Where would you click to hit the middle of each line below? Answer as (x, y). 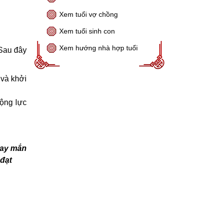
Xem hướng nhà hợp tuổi (99, 48)
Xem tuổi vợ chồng (89, 14)
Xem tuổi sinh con (87, 31)
